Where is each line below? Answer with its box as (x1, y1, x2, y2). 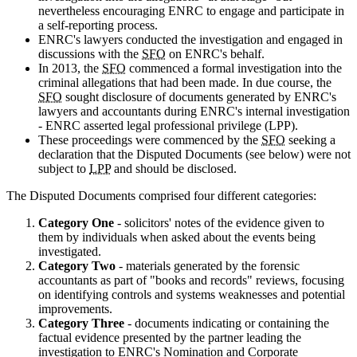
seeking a (285, 132, 335, 147)
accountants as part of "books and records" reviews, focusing (38, 273, 344, 287)
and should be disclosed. (111, 161, 237, 175)
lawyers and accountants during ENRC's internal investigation (38, 104, 350, 118)
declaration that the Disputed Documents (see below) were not (38, 147, 351, 161)
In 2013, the (38, 61, 102, 75)
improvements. (38, 301, 112, 316)
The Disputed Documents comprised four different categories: (6, 188, 316, 202)
